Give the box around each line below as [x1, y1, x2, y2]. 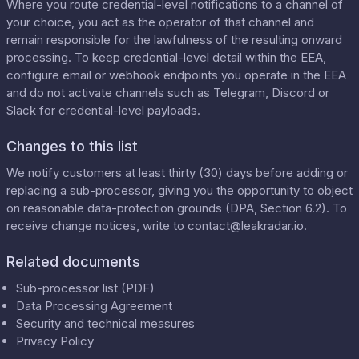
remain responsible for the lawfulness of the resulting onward [6, 32, 342, 47]
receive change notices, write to [6, 218, 184, 233]
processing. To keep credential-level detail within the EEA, [6, 50, 326, 65]
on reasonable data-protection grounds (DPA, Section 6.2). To [6, 200, 347, 216]
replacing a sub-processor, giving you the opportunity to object [6, 183, 353, 198]
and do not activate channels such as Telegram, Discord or [6, 85, 329, 100]
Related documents [6, 253, 140, 270]
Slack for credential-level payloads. [6, 103, 200, 118]
